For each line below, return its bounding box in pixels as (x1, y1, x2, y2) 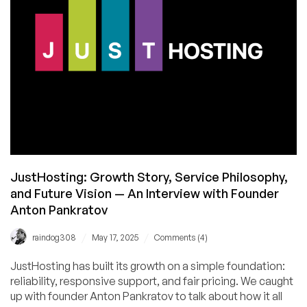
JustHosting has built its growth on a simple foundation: (10, 258, 285, 273)
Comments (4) (154, 232, 208, 243)
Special (65, 51, 103, 66)
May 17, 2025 (92, 232, 138, 243)
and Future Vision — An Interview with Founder (10, 185, 279, 201)
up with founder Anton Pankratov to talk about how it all (10, 288, 282, 303)
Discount (65, 66, 110, 81)
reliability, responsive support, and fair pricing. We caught (10, 273, 293, 288)
